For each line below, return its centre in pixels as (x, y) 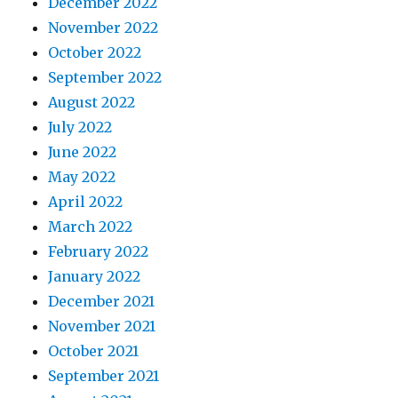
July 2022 (80, 127)
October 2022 (95, 52)
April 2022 (86, 201)
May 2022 (82, 176)
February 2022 (99, 251)
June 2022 (83, 151)
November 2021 (102, 326)
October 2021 (94, 350)
